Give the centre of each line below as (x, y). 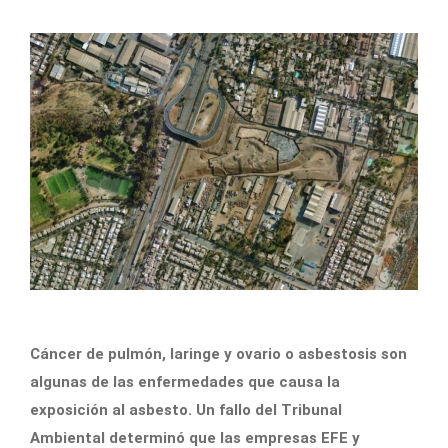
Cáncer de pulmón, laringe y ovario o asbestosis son (218, 353)
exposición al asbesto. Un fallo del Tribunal (186, 409)
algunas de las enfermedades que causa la (185, 381)
